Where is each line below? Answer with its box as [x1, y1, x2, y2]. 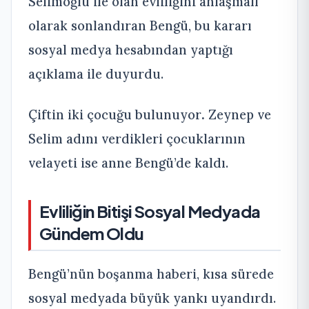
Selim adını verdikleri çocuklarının [28, 130, 246, 147]
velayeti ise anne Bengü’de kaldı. [28, 154, 228, 171]
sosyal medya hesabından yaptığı [28, 41, 233, 58]
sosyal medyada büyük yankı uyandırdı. [28, 289, 276, 306]
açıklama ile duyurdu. [28, 65, 163, 82]
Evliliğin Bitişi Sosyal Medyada [39, 200, 261, 221]
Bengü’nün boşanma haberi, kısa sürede [28, 265, 274, 282]
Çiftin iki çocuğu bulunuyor [28, 106, 201, 123]
